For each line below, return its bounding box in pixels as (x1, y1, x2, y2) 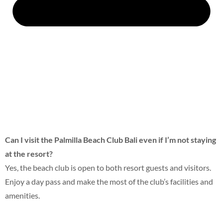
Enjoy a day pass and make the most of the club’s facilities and (5, 177, 213, 187)
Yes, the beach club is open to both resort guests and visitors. (5, 163, 211, 173)
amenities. (5, 191, 40, 201)
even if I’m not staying (139, 135, 216, 145)
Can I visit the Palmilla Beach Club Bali (5, 135, 137, 145)
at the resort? (5, 149, 53, 159)
